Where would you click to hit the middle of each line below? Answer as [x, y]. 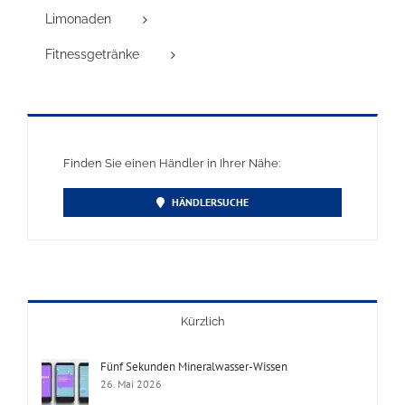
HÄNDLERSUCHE [211, 202]
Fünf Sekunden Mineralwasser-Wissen [194, 367]
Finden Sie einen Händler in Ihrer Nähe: [172, 164]
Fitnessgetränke [92, 54]
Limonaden [78, 19]
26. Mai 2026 [131, 384]
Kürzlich [202, 322]
